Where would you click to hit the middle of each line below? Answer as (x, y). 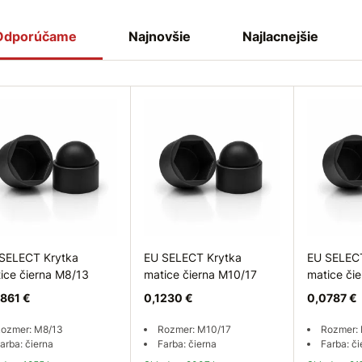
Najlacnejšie (280, 36)
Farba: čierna (187, 344)
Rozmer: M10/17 (194, 329)
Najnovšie (160, 36)
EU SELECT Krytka (193, 257)
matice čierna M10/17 (200, 274)
